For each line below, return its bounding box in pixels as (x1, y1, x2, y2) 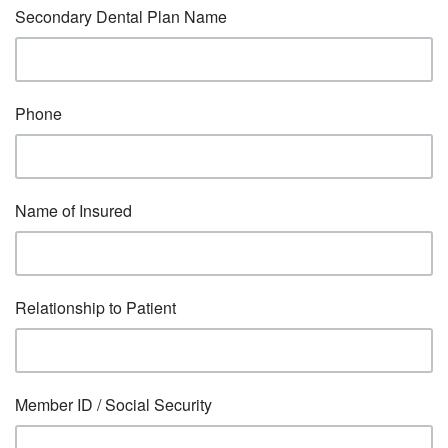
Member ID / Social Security (15, 393, 212, 416)
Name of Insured (15, 199, 132, 222)
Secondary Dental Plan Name (15, 5, 227, 28)
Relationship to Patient (15, 296, 176, 319)
